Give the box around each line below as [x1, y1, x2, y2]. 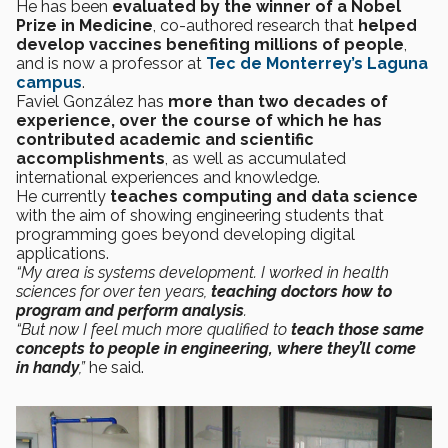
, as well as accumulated [165, 149, 346, 168]
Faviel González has [16, 92, 168, 111]
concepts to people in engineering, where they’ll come [16, 339, 416, 358]
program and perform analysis [16, 301, 244, 320]
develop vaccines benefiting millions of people [16, 35, 404, 54]
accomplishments [16, 149, 165, 168]
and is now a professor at [16, 54, 206, 73]
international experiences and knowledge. [16, 168, 328, 187]
